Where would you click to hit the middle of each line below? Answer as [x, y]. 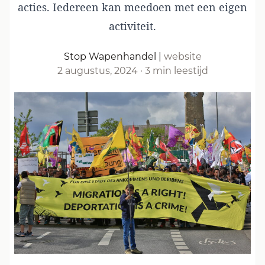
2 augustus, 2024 [97, 71]
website [182, 56]
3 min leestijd [176, 71]
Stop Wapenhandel [110, 56]
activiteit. [132, 26]
